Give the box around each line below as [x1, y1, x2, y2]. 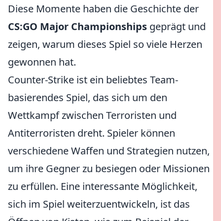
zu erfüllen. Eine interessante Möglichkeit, [8, 180, 197, 193]
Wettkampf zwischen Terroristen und [8, 109, 177, 122]
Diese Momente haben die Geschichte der [8, 2, 199, 15]
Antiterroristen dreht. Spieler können [8, 126, 175, 140]
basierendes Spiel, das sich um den [8, 91, 167, 104]
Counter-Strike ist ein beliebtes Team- [8, 73, 178, 86]
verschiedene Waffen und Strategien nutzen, [8, 144, 210, 157]
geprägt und [147, 20, 206, 33]
